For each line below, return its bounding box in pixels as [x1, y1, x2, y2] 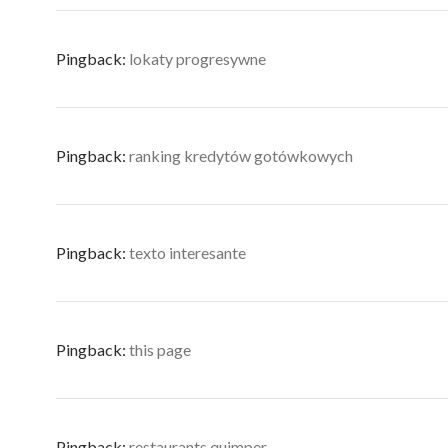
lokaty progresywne [129, 49, 266, 68]
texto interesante [129, 243, 246, 262]
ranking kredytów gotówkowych [129, 146, 353, 165]
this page [129, 340, 191, 359]
